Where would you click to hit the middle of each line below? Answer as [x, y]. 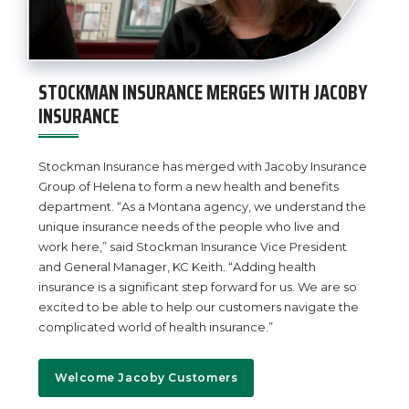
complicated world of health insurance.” [156, 327]
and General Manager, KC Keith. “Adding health [177, 267]
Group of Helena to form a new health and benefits [189, 186]
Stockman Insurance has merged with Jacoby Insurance [203, 166]
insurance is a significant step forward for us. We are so [198, 287]
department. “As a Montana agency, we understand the [202, 206]
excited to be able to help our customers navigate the [199, 307]
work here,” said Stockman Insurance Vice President [193, 246]
